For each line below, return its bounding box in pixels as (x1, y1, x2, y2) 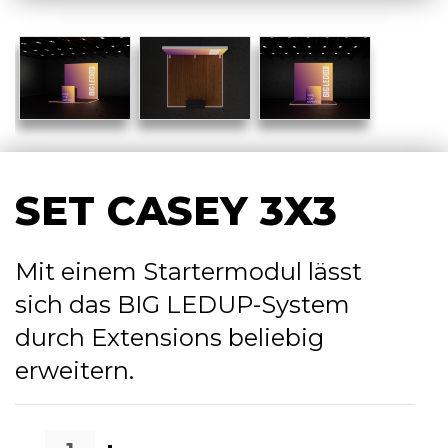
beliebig (222, 322, 324, 352)
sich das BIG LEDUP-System (15, 289, 350, 319)
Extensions (91, 322, 222, 352)
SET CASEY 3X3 (15, 185, 337, 235)
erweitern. (15, 355, 134, 385)
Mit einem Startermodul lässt (15, 256, 362, 286)
